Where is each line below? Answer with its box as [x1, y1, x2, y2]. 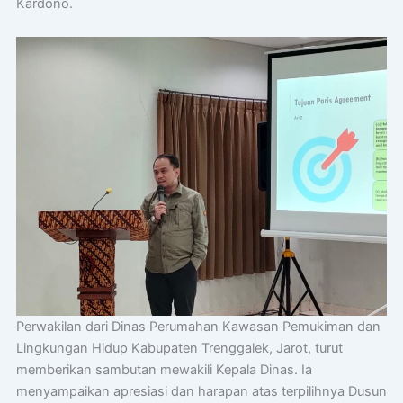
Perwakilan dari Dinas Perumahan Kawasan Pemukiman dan [15, 318, 381, 335]
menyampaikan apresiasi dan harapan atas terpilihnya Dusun [15, 382, 387, 399]
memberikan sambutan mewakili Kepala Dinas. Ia [15, 361, 312, 378]
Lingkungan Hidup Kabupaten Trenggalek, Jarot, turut [15, 339, 343, 356]
